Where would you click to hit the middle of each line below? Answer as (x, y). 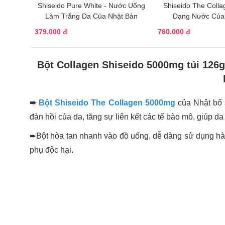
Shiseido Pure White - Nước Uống (91, 5)
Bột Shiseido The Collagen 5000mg (107, 102)
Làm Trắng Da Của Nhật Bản (91, 16)
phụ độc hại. (51, 150)
